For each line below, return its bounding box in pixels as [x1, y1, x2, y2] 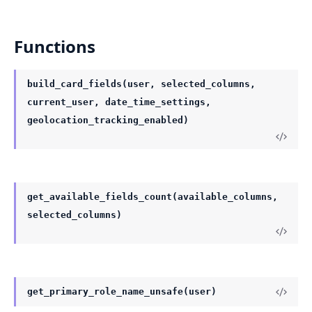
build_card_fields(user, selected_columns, [27, 79, 256, 90]
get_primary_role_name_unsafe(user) [27, 286, 217, 297]
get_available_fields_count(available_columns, [27, 192, 278, 203]
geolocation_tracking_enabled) [27, 115, 189, 126]
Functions [14, 35, 95, 58]
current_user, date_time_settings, [27, 97, 211, 108]
